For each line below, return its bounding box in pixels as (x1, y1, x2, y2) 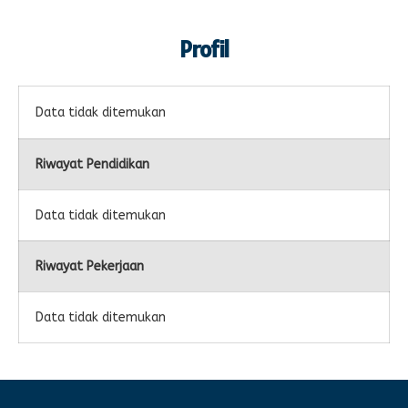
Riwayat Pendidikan (36, 157, 149, 173)
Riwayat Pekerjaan (36, 259, 144, 275)
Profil (179, 35, 229, 65)
